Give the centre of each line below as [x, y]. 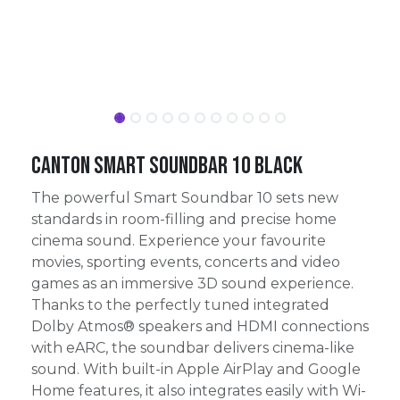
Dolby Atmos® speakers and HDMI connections [200, 326]
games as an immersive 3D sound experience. [192, 283]
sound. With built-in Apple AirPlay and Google [196, 369]
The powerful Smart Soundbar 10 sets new [185, 198]
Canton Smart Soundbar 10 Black [167, 166]
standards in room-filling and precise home [184, 219]
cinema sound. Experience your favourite [179, 241]
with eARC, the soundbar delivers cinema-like [193, 348]
